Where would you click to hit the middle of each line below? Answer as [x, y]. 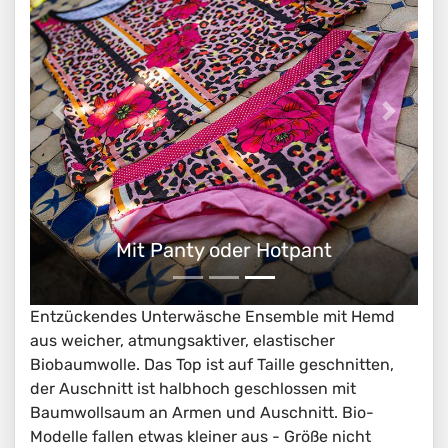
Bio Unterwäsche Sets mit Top [224, 250]
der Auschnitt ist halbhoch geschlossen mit [193, 388]
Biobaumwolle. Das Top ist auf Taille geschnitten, [212, 364]
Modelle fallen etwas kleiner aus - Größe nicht [200, 436]
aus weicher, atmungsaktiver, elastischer [182, 340]
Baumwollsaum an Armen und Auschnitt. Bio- [202, 412]
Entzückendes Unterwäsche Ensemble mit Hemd [212, 316]
